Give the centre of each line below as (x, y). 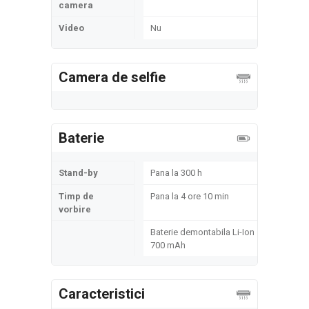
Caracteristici (102, 294)
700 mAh (168, 245)
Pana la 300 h (176, 173)
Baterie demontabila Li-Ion (202, 232)
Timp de (76, 196)
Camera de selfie (112, 77)
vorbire (75, 209)
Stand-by (78, 173)
